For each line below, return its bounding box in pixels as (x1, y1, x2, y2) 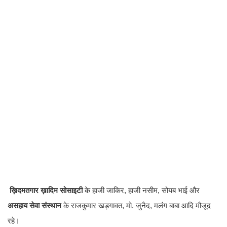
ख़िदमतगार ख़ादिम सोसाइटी (10, 186, 83, 195)
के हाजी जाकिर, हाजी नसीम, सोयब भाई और (83, 186, 200, 195)
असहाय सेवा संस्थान (8, 201, 61, 210)
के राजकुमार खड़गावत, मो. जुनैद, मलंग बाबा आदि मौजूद (61, 201, 211, 210)
